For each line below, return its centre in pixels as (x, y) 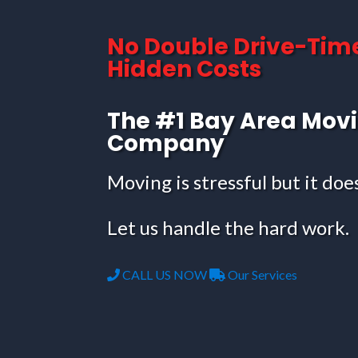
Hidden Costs (185, 69)
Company (166, 143)
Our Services (262, 275)
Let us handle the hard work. (229, 227)
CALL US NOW (164, 275)
